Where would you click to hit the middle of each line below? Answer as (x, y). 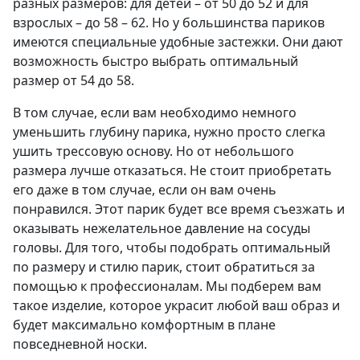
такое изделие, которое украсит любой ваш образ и (176, 306)
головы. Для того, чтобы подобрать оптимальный (172, 248)
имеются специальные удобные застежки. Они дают (178, 42)
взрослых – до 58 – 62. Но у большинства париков (169, 23)
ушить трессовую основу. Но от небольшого (153, 151)
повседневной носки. (80, 344)
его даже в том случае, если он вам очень (145, 190)
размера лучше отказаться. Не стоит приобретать (172, 171)
